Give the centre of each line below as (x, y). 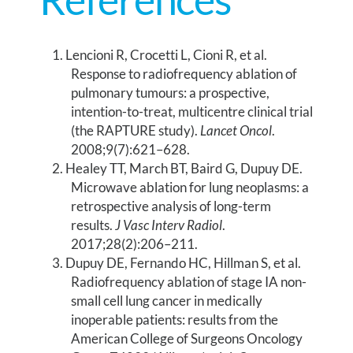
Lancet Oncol (236, 130)
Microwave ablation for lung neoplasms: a (190, 187)
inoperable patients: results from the (175, 319)
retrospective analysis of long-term (171, 206)
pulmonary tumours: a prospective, (171, 92)
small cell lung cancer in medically (167, 300)
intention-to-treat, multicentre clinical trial (192, 111)
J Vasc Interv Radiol (169, 225)
